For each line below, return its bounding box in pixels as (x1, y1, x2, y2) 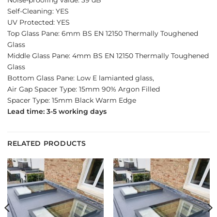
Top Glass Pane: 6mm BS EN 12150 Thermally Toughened (7, 29, 198, 38)
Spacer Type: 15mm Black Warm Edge (7, 95, 136, 105)
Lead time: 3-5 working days (7, 107, 107, 116)
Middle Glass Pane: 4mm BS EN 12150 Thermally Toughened (7, 51, 209, 60)
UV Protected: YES (7, 17, 70, 27)
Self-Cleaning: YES (7, 6, 69, 15)
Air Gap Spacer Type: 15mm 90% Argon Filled (7, 84, 160, 93)
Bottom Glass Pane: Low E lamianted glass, (7, 73, 154, 82)
